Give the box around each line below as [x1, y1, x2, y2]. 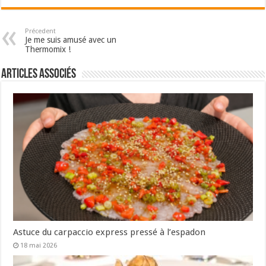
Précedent [25, 27, 56, 35]
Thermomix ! [25, 45, 71, 54]
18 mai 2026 [20, 241, 58, 249]
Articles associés [1, 68, 77, 81]
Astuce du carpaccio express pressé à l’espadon [13, 226, 206, 237]
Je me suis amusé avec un [25, 35, 117, 45]
